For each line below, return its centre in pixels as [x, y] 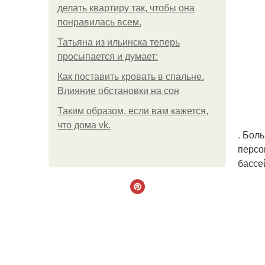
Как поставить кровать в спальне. [131, 77]
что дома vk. [84, 125]
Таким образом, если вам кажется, [133, 111]
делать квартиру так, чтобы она [126, 8]
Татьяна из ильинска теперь [119, 42]
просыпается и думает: [108, 56]
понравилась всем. [99, 22]
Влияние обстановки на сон [118, 91]
